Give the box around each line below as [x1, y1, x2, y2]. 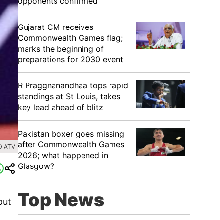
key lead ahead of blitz [18, 102, 103, 112]
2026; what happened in [18, 150, 108, 160]
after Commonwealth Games [18, 139, 124, 149]
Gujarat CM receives [18, 22, 93, 32]
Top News [18, 189, 104, 211]
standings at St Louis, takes [18, 91, 120, 101]
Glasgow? [18, 161, 54, 171]
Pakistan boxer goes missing [18, 129, 124, 138]
